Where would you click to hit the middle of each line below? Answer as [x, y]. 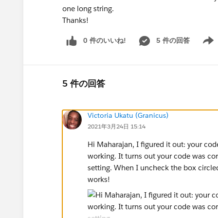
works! [99, 179]
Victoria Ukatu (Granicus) [128, 115]
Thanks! [75, 20]
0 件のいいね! [105, 40]
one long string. [88, 9]
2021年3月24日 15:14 [117, 126]
